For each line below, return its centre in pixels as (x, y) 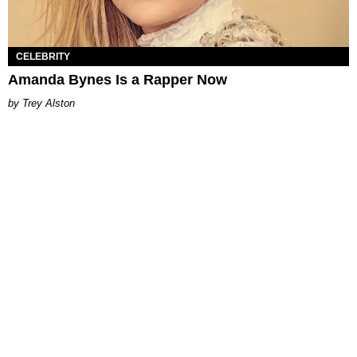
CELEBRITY (43, 56)
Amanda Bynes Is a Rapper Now (118, 79)
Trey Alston (49, 103)
